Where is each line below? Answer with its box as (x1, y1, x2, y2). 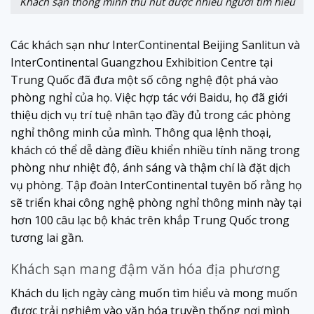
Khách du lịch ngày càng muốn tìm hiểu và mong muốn (11, 285, 297, 301)
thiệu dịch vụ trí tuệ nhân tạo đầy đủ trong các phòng (11, 107, 291, 123)
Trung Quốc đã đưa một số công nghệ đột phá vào (11, 71, 278, 88)
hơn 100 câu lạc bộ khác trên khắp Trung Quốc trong (11, 212, 289, 228)
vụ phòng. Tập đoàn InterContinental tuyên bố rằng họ (11, 177, 302, 193)
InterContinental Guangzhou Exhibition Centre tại (11, 54, 273, 70)
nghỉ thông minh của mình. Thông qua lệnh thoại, (11, 124, 271, 140)
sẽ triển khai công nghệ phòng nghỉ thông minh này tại (11, 194, 301, 210)
